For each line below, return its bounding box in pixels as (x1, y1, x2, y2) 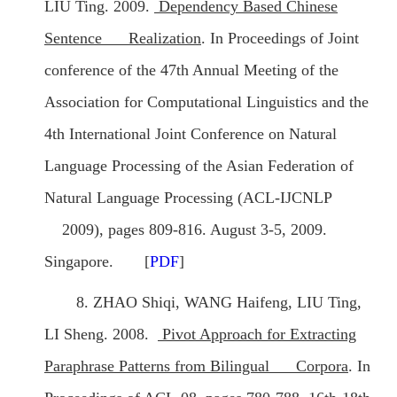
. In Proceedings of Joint (201, 29, 359, 48)
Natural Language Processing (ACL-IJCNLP (44, 189, 331, 207)
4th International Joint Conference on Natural (44, 125, 337, 144)
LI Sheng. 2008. (44, 325, 158, 344)
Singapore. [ (44, 253, 150, 271)
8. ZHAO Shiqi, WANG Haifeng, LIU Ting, (76, 293, 362, 312)
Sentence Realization (44, 29, 201, 48)
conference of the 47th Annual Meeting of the (44, 61, 339, 80)
